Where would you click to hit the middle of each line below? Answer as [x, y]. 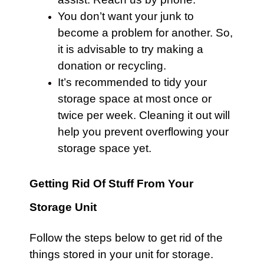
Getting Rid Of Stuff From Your [111, 184]
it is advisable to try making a [131, 49]
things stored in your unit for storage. [121, 254]
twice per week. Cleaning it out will [144, 115]
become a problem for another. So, [145, 33]
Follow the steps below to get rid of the [126, 238]
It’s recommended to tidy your [132, 82]
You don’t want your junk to [126, 16]
